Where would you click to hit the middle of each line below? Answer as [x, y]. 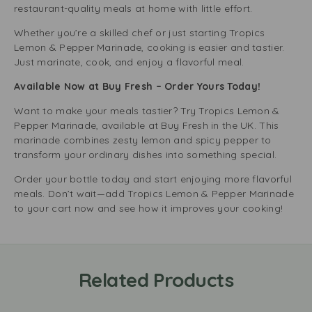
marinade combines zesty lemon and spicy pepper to [143, 140]
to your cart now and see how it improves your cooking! [149, 208]
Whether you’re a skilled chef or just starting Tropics [140, 33]
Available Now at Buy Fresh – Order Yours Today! [138, 86]
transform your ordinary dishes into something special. [147, 155]
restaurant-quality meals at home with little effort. [135, 8]
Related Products [156, 280]
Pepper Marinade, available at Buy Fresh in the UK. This [147, 125]
